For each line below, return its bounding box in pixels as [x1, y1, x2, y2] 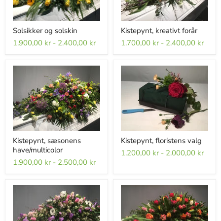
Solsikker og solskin [13, 25, 77, 36]
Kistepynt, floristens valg [121, 135, 202, 146]
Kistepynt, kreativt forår [121, 25, 197, 36]
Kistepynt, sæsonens [13, 135, 81, 146]
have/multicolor [13, 145, 63, 155]
